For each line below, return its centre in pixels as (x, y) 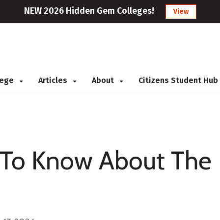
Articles (54, 80)
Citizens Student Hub (178, 80)
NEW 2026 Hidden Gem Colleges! (89, 11)
